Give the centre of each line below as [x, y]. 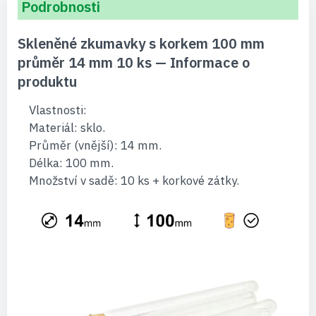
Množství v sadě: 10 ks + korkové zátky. [134, 181]
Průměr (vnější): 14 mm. [95, 145]
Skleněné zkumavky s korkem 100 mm [141, 43]
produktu [47, 81]
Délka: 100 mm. [71, 163]
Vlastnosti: [57, 110]
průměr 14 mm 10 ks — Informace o [134, 62]
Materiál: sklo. [67, 128]
